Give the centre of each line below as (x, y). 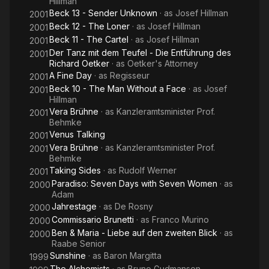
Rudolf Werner (148, 170)
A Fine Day (71, 75)
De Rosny (134, 206)
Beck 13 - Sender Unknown (103, 13)
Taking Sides (75, 170)
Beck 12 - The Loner (89, 26)
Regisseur (130, 75)
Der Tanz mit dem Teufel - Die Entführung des (140, 53)
